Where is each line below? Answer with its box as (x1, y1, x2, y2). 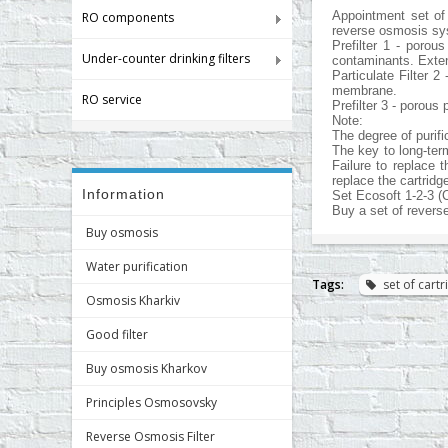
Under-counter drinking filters (82, 50, 250, 67)
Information (82, 186, 165, 202)
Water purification (86, 258, 188, 275)
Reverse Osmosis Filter (86, 428, 215, 445)
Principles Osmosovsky (86, 394, 217, 411)
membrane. (332, 83, 397, 98)
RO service (82, 91, 142, 108)
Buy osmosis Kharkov (86, 360, 207, 377)
